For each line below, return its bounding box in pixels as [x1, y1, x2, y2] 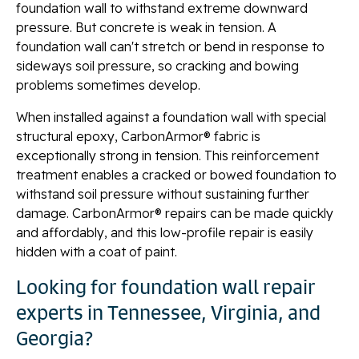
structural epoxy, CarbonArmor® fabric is [16, 127, 260, 144]
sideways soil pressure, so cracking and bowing [16, 57, 299, 74]
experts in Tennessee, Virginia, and [16, 299, 321, 325]
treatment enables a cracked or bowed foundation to [16, 166, 337, 183]
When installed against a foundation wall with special [16, 108, 326, 125]
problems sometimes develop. [16, 76, 200, 93]
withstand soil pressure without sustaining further [16, 185, 309, 202]
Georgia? [16, 325, 93, 351]
